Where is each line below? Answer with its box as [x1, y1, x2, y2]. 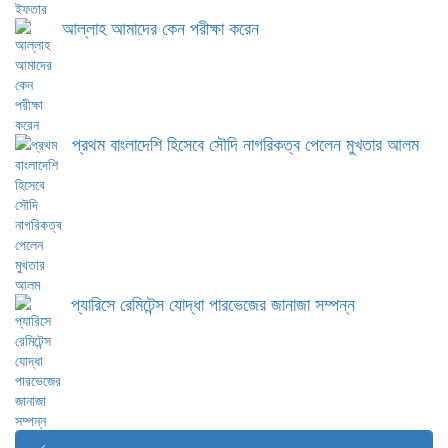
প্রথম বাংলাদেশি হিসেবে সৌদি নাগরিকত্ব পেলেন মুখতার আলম [72, 130, 419, 156]
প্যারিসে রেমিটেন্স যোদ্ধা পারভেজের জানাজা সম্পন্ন [71, 290, 355, 316]
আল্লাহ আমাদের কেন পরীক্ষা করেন [62, 14, 259, 40]
